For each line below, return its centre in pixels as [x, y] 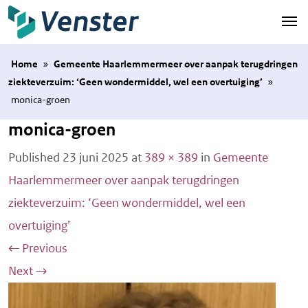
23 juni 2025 [96, 157]
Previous [43, 248]
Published [35, 157]
